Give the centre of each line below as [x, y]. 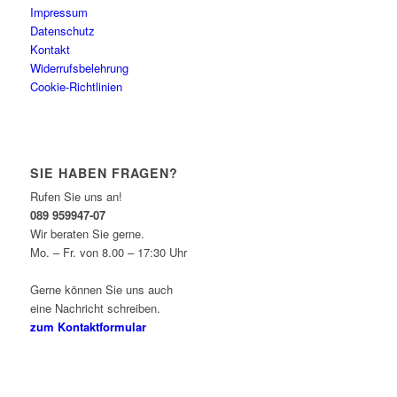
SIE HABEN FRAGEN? [104, 173]
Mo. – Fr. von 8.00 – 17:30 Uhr [108, 253]
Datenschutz [62, 31]
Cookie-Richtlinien [76, 87]
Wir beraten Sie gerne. [87, 234]
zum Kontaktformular [88, 327]
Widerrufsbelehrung [79, 68]
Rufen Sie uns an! [76, 197]
